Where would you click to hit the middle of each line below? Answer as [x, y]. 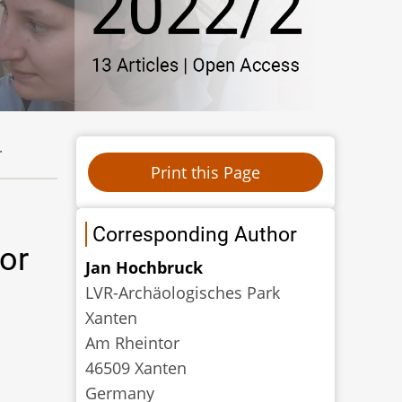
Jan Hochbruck [144, 267]
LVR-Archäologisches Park [183, 292]
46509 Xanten [136, 367]
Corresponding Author [195, 234]
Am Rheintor [133, 342]
